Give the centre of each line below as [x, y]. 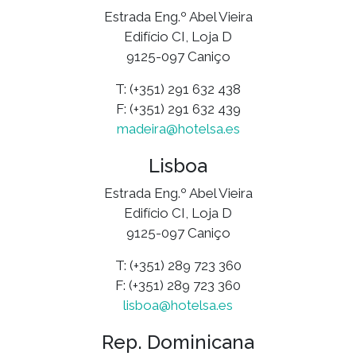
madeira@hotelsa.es [178, 128]
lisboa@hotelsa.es [178, 305]
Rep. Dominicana [178, 342]
